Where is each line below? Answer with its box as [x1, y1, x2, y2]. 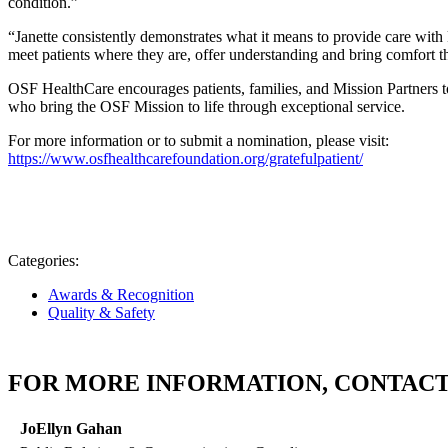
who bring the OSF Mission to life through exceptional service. [8, 98, 405, 116]
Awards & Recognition [48, 286, 194, 304]
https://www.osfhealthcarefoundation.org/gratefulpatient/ [8, 150, 363, 168]
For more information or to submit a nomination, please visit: [8, 132, 389, 150]
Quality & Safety [48, 304, 155, 322]
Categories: [8, 252, 79, 270]
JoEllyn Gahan [20, 420, 122, 438]
